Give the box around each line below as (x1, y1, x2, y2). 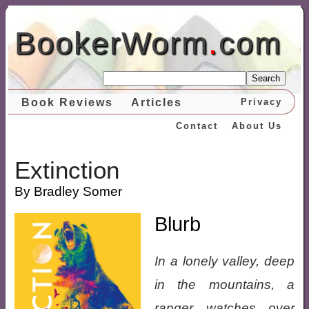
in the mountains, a (154, 277, 295, 292)
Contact (175, 121, 218, 131)
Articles (130, 97, 182, 108)
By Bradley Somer (14, 184, 122, 199)
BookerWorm (14, 26, 208, 61)
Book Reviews (21, 97, 113, 108)
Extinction (14, 157, 119, 183)
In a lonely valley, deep (154, 254, 295, 268)
